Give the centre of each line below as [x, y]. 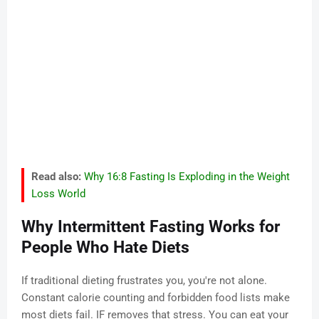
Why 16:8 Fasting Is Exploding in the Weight [187, 177]
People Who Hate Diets [105, 248]
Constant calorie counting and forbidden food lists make [156, 298]
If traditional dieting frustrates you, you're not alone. [144, 281]
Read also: [56, 177]
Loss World [58, 194]
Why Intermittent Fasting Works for [151, 227]
